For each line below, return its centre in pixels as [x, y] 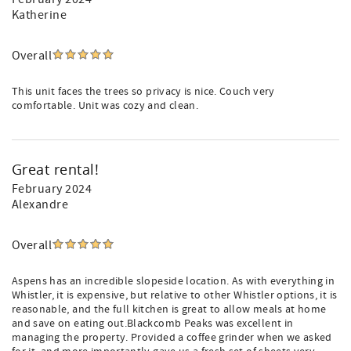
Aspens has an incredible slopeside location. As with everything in [174, 281]
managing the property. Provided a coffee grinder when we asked [172, 338]
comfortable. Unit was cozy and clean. [105, 106]
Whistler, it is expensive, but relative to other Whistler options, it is [175, 295]
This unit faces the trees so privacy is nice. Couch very [143, 92]
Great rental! [56, 169]
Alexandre [40, 204]
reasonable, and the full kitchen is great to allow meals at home [169, 309]
